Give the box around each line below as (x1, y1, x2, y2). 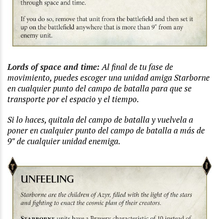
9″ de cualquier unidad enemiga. (7, 135, 121, 147)
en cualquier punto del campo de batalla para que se (7, 82, 192, 94)
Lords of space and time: (7, 61, 100, 72)
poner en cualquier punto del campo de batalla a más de (7, 124, 205, 136)
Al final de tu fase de (100, 61, 173, 72)
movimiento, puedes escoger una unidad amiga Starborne (7, 71, 210, 83)
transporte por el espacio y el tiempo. (7, 93, 139, 105)
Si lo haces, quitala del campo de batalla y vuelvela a (7, 113, 193, 125)
